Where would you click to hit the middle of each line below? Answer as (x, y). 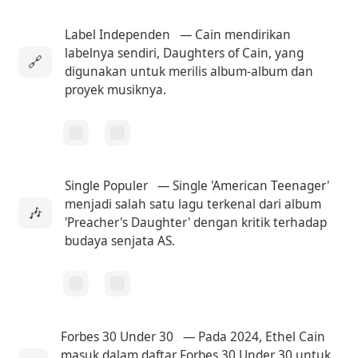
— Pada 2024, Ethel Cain (253, 336)
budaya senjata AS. (120, 241)
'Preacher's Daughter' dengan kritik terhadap (196, 222)
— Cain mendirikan (234, 34)
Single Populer (107, 185)
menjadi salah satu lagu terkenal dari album (193, 204)
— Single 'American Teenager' (242, 185)
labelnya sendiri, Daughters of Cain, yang (185, 53)
